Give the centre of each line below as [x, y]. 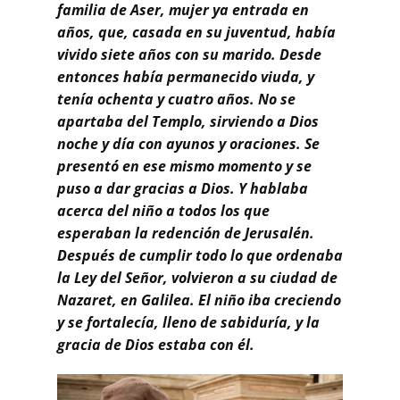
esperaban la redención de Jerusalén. [186, 233]
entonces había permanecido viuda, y [186, 76]
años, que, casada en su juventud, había [196, 32]
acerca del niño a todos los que [163, 210]
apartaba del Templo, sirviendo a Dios [188, 121]
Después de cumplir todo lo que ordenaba [200, 255]
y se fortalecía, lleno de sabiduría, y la [188, 322]
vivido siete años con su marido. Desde [189, 54]
